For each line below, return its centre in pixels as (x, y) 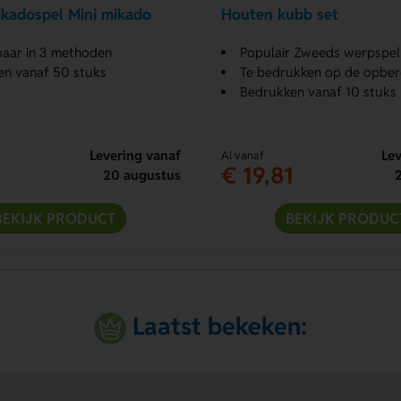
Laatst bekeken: (220, 326)
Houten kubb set (279, 15)
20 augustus (141, 175)
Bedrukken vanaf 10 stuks (318, 91)
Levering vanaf (135, 155)
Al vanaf (242, 155)
